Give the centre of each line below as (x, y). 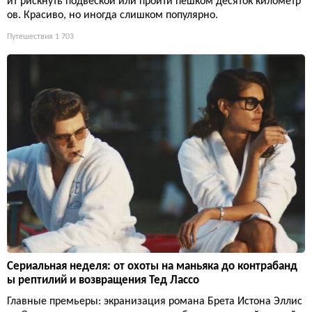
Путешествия (30, 37)
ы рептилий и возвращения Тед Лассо (103, 280)
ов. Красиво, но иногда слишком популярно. (112, 15)
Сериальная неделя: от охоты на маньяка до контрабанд (152, 266)
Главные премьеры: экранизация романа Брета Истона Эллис (155, 301)
